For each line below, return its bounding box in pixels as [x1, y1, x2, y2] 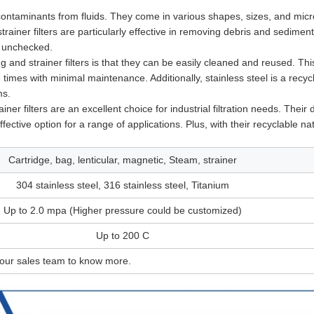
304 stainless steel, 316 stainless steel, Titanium [15, 179, 229, 191]
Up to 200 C [95, 229, 149, 241]
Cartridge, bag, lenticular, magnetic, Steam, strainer [8, 153, 237, 165]
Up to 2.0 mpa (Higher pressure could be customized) [3, 204, 242, 216]
